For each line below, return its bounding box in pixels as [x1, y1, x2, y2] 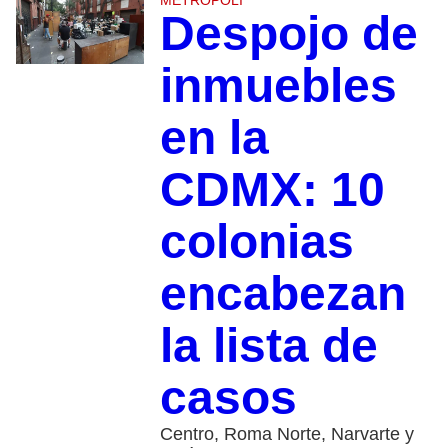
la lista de [159, 319, 378, 373]
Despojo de [159, 7, 418, 61]
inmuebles [159, 59, 397, 113]
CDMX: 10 [159, 163, 385, 217]
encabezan [159, 267, 406, 321]
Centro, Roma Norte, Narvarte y [159, 424, 414, 445]
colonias [159, 215, 354, 269]
